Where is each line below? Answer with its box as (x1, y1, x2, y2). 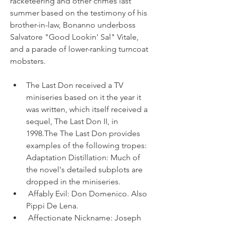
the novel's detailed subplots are (26, 165, 143, 174)
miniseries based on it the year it (26, 92, 141, 102)
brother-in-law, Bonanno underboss (10, 20, 136, 30)
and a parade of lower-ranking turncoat (10, 44, 148, 54)
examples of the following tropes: (26, 141, 147, 150)
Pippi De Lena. (26, 201, 78, 210)
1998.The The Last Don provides (26, 129, 140, 138)
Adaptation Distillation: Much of (26, 153, 140, 162)
